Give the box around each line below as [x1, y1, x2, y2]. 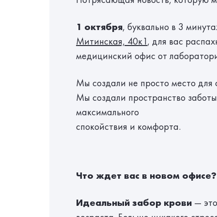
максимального [76, 106, 139, 118]
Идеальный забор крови [76, 196, 192, 209]
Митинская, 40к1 [76, 35, 147, 47]
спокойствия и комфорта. [76, 120, 181, 133]
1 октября [76, 20, 123, 33]
